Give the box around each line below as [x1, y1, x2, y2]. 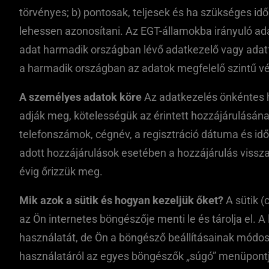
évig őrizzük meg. [19, 165, 103, 178]
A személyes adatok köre [19, 91, 142, 103]
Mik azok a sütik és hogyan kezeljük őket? [19, 194, 223, 207]
